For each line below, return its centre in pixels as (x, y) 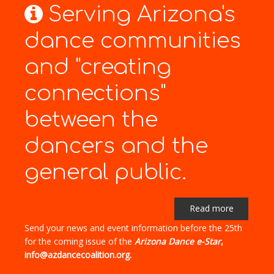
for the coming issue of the (80, 241)
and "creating (98, 67)
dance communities (133, 40)
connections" (95, 93)
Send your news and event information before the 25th (133, 228)
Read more (211, 208)
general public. (106, 172)
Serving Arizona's (142, 14)
